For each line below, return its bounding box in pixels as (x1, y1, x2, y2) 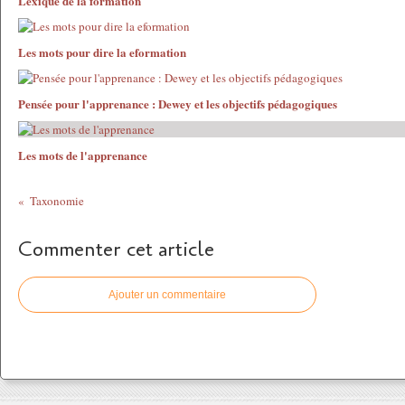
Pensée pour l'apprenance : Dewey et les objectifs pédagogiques (18, 95, 337, 112)
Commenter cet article (18, 236, 214, 263)
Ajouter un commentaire (108, 288, 226, 301)
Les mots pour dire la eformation (18, 43, 186, 61)
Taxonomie (30, 193, 85, 209)
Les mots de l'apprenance (18, 146, 147, 164)
